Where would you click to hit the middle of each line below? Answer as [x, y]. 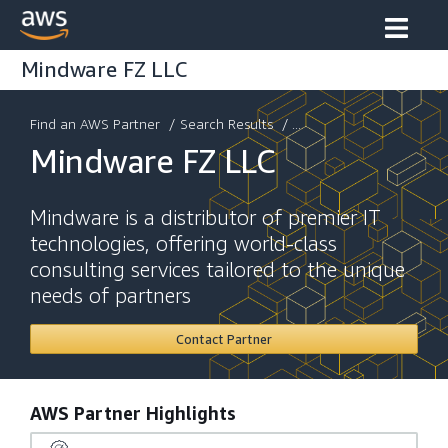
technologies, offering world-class [183, 243]
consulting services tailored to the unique [217, 269]
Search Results [226, 123]
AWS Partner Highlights [133, 413]
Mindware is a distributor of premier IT [205, 217]
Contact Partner [224, 339]
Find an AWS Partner [95, 123]
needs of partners [110, 295]
